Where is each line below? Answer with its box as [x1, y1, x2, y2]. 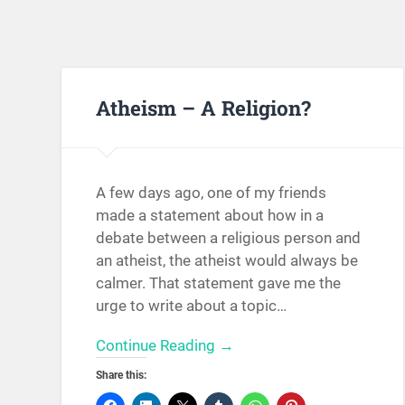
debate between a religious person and [96, 229, 362, 248]
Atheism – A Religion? [96, 93, 312, 121]
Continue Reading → [96, 336, 235, 355]
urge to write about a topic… [96, 297, 287, 316]
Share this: [96, 369, 147, 382]
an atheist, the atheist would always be [96, 251, 359, 270]
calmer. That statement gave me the [96, 274, 342, 293]
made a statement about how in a [96, 206, 325, 225]
